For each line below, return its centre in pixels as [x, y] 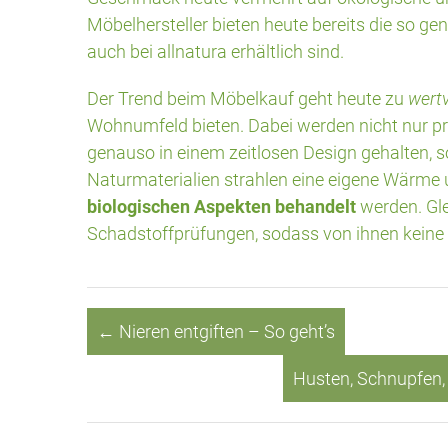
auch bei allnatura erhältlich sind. [215, 51]
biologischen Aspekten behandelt [221, 206]
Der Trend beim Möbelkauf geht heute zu [245, 98]
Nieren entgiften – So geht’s [225, 331]
